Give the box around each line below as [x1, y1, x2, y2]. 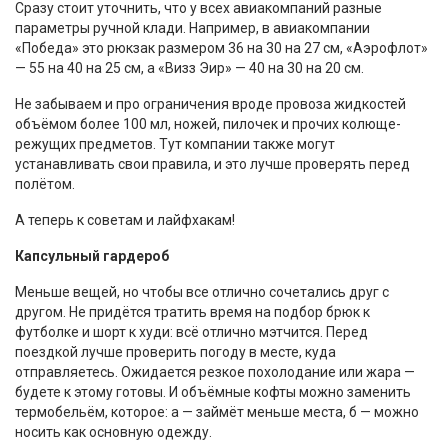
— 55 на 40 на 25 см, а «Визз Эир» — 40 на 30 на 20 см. [15, 60, 364, 76]
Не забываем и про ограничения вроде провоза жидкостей [15, 96, 406, 112]
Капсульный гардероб [15, 248, 169, 264]
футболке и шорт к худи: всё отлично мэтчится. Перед [15, 324, 368, 340]
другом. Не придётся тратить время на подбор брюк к [15, 304, 370, 320]
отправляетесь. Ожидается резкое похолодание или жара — [15, 364, 415, 380]
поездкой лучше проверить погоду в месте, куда [15, 344, 336, 360]
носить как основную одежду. [15, 424, 212, 440]
